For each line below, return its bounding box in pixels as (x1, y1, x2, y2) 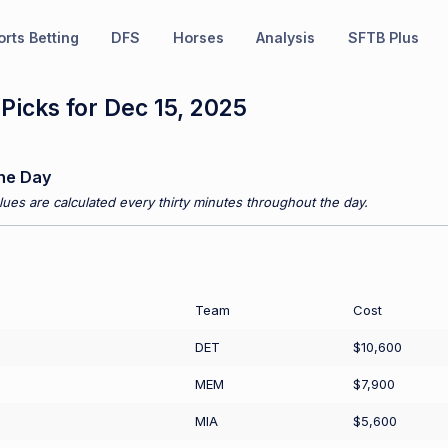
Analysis (256, 28, 315, 46)
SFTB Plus (347, 28, 419, 46)
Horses (172, 28, 224, 46)
